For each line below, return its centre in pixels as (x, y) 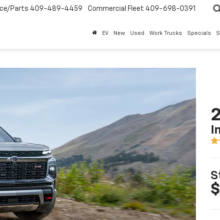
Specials (199, 33)
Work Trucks (166, 33)
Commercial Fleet (116, 9)
